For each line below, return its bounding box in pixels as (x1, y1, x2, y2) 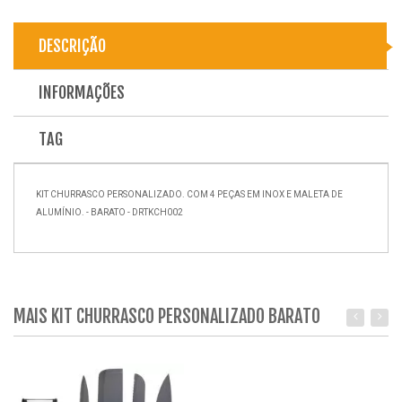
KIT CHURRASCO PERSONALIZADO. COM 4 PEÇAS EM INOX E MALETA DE (36, 189, 343, 199)
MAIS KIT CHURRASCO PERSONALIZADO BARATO (13, 305, 320, 328)
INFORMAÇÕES (39, 83, 125, 102)
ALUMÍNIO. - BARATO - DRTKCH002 (36, 207, 183, 217)
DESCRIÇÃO (39, 36, 106, 56)
